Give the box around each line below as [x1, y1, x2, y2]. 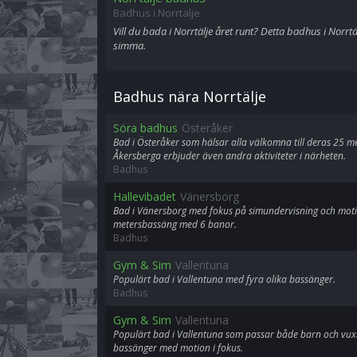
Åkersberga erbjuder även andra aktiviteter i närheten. [113, 149, 346, 163]
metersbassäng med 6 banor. [113, 218, 237, 231]
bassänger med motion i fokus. [113, 341, 243, 355]
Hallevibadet [113, 189, 176, 204]
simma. [113, 38, 146, 53]
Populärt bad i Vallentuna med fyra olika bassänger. [113, 273, 335, 286]
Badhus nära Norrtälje [113, 87, 266, 106]
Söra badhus [113, 120, 178, 135]
